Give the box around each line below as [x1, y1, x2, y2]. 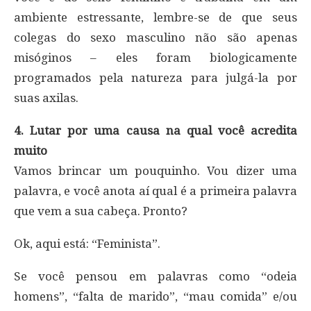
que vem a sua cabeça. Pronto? [14, 203, 187, 218]
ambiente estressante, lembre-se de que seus [14, 10, 297, 24]
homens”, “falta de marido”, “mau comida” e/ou [14, 289, 297, 303]
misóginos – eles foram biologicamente [14, 50, 297, 65]
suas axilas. [14, 90, 78, 105]
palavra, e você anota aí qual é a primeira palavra [14, 183, 297, 198]
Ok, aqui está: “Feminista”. [14, 236, 160, 251]
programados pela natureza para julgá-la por [14, 70, 297, 85]
